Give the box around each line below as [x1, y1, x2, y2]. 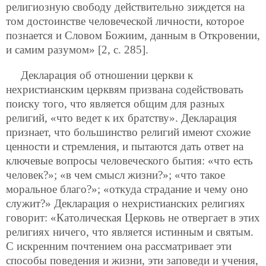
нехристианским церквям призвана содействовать [6, 83, 243, 96]
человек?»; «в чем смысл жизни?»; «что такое [6, 169, 225, 182]
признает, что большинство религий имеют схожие [6, 126, 251, 139]
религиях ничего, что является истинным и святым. [6, 226, 254, 239]
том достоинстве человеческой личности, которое [6, 14, 244, 27]
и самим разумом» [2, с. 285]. [6, 43, 148, 56]
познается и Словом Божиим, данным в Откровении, [6, 28, 260, 42]
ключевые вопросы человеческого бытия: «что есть [6, 154, 253, 167]
